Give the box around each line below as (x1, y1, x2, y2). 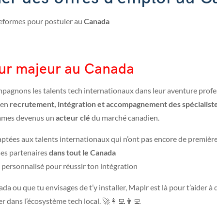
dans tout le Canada (48, 147, 117, 157)
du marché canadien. (90, 112, 159, 122)
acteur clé (55, 112, 90, 122)
